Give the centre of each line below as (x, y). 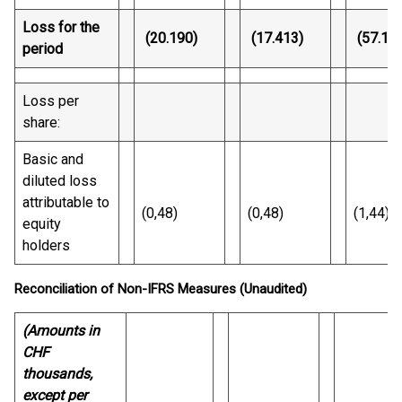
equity (42, 224)
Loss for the (61, 27)
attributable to (66, 202)
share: (41, 122)
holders (46, 245)
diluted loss (60, 181)
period (43, 49)
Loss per (51, 101)
